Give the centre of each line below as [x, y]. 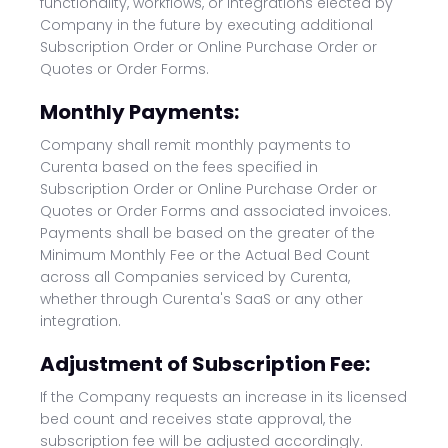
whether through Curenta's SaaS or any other [201, 299]
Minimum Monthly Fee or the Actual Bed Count [205, 255]
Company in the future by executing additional [206, 25]
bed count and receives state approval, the [196, 419]
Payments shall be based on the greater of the [207, 233]
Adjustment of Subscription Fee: [205, 364]
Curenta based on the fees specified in [179, 167]
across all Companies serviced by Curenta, [195, 277]
